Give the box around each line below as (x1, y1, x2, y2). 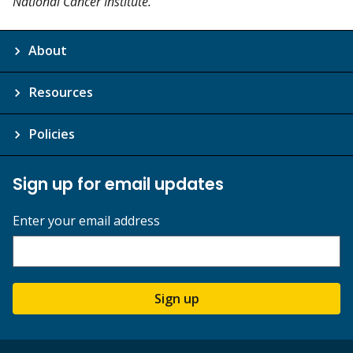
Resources (28, 84, 93, 102)
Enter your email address (13, 212, 160, 230)
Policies (28, 125, 75, 143)
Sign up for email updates (13, 173, 224, 196)
